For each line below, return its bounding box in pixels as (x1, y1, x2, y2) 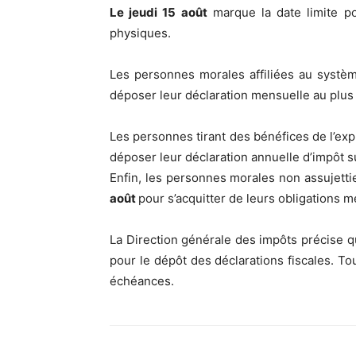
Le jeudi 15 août (110, 4, 207, 20)
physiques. (110, 25, 171, 41)
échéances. (110, 273, 174, 288)
